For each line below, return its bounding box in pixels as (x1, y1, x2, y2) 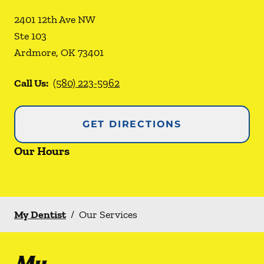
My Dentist (14, 208, 66, 221)
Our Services (79, 208, 137, 221)
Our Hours (14, 144, 70, 158)
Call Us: (14, 77, 48, 90)
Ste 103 (14, 29, 47, 42)
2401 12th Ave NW (14, 13, 95, 26)
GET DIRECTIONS (82, 118, 182, 130)
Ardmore (14, 46, 56, 59)
